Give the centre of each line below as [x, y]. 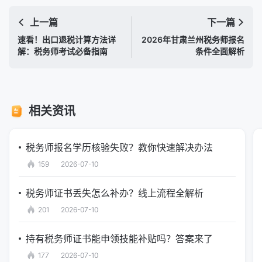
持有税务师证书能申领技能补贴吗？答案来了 [119, 238]
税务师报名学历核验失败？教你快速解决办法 [119, 147]
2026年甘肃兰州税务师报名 [193, 40]
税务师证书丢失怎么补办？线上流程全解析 [115, 193]
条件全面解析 [220, 51]
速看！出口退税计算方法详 [67, 40]
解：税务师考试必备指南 [63, 51]
